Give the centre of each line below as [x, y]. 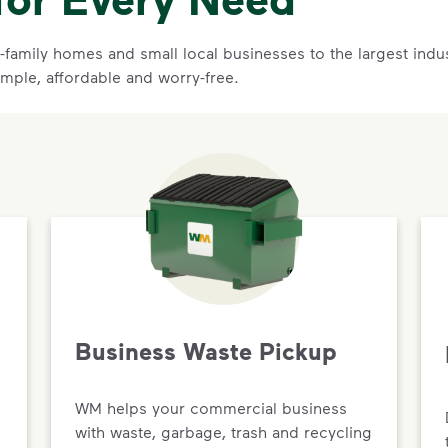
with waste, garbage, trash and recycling [223, 431]
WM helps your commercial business [211, 407]
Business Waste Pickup [206, 351]
